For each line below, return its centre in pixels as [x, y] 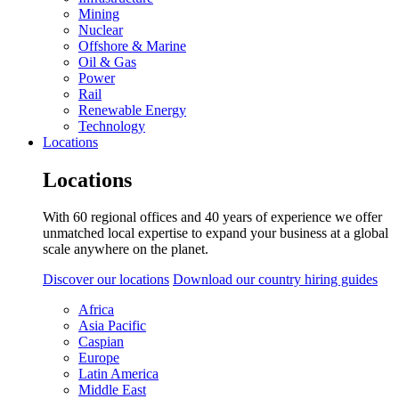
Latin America [118, 374]
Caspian [101, 342]
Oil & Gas [107, 61]
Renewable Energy [132, 110]
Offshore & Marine [132, 45]
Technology [112, 126]
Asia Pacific [112, 326]
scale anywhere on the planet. [126, 249]
